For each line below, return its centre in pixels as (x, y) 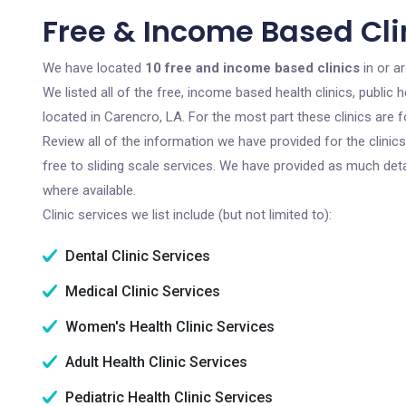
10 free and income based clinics (252, 68)
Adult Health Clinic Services (155, 362)
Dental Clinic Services (136, 256)
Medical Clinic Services (141, 291)
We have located (94, 68)
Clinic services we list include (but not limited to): (187, 215)
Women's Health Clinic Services (168, 327)
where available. (89, 190)
